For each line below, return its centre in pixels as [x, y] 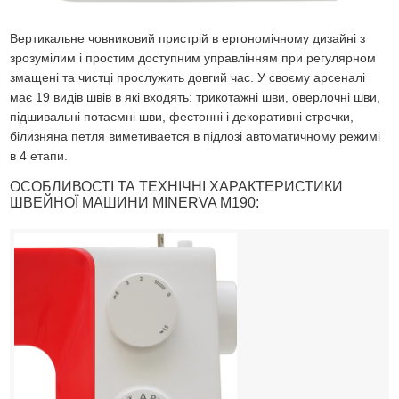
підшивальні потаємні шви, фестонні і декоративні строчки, [182, 116]
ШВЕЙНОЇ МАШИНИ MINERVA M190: [135, 202]
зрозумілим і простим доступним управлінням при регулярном [193, 57]
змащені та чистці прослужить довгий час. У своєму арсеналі [188, 77]
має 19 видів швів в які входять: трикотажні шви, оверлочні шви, [195, 97]
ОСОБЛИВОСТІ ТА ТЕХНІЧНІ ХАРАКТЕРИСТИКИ [177, 186]
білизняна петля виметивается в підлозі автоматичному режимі [195, 136]
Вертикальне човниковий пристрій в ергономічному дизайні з [188, 38]
